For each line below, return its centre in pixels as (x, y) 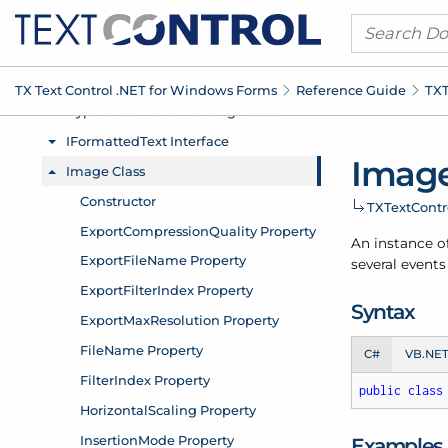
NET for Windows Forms (198, 89)
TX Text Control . (67, 89)
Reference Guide (351, 89)
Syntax (383, 312)
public (379, 391)
